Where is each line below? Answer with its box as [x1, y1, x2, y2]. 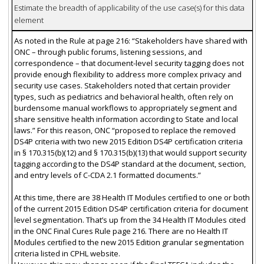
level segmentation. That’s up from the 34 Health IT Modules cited [14, 214, 246, 225]
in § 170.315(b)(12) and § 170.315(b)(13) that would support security [14, 147, 247, 158]
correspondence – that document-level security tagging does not [14, 57, 244, 68]
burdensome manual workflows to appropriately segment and [14, 102, 237, 113]
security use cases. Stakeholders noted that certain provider [14, 80, 230, 91]
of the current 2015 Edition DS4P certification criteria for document [14, 203, 248, 214]
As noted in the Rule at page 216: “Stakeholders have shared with [14, 35, 247, 46]
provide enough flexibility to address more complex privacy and [14, 68, 242, 80]
